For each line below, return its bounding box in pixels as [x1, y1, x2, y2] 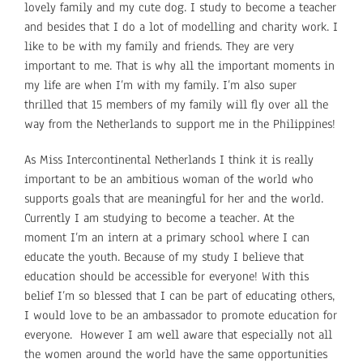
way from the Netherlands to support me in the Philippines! [23, 115, 335, 132]
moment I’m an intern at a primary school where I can [23, 228, 310, 246]
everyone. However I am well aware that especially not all [23, 326, 332, 343]
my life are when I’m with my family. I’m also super [23, 76, 297, 93]
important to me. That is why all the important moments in [23, 57, 335, 74]
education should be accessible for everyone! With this [23, 267, 309, 284]
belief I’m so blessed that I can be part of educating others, [23, 287, 335, 304]
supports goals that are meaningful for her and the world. [23, 190, 323, 207]
